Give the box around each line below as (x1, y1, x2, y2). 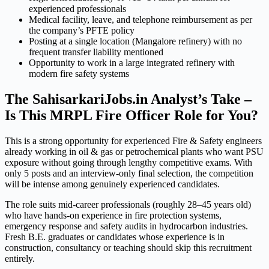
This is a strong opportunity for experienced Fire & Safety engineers (5, 136, 262, 147)
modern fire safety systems (29, 68, 129, 79)
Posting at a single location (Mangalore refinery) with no (29, 36, 242, 47)
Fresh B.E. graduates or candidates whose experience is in (5, 232, 225, 243)
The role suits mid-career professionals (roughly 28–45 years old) (5, 199, 251, 210)
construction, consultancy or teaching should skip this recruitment (5, 243, 252, 253)
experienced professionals (29, 4, 126, 14)
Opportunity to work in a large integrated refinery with (29, 58, 235, 68)
